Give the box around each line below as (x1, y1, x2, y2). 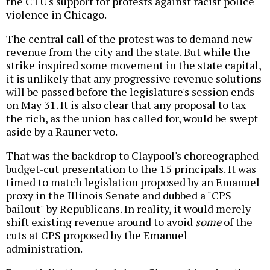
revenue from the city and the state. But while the (6, 45, 250, 60)
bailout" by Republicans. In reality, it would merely (6, 201, 251, 216)
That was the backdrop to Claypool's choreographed (6, 148, 259, 163)
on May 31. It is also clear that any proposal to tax (6, 98, 246, 113)
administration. (6, 241, 83, 256)
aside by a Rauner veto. (6, 124, 118, 139)
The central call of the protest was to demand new (6, 31, 252, 46)
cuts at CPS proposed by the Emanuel (6, 228, 187, 243)
